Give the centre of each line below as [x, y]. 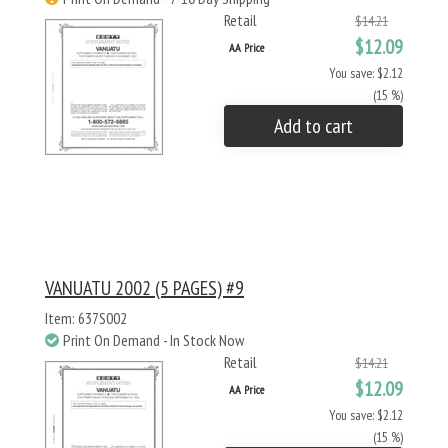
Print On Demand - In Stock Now [153, 340]
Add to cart [313, 126]
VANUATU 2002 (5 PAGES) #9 [144, 288]
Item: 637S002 [86, 318]
